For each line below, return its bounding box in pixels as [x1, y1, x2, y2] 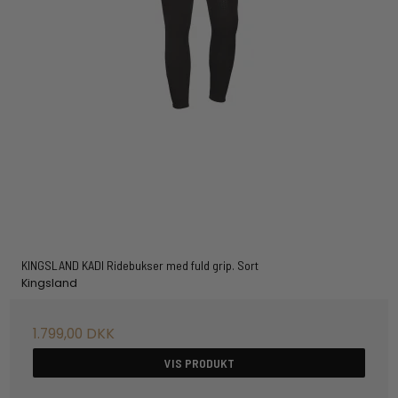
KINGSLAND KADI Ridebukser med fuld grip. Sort [20, 258, 259, 274]
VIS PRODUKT [163, 354, 235, 370]
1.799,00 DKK [33, 322, 115, 344]
